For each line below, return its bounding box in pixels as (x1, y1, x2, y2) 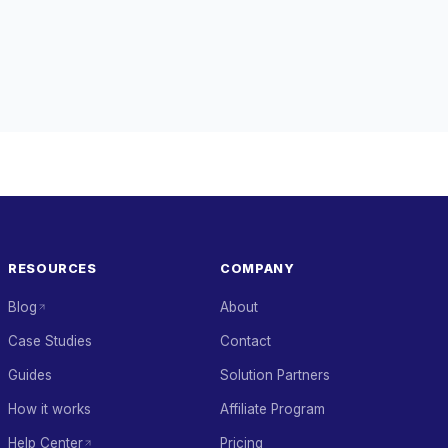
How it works (8, 401, 91, 417)
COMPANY (220, 261, 295, 276)
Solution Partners (220, 367, 330, 383)
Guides (8, 367, 52, 383)
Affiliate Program (220, 401, 325, 417)
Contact (220, 333, 271, 349)
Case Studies (8, 333, 92, 349)
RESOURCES (8, 261, 97, 276)
